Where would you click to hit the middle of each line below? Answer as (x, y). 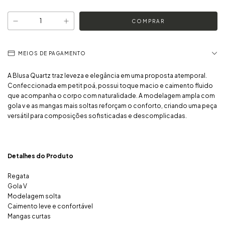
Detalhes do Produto (40, 156)
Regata (18, 176)
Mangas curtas (29, 216)
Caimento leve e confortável (50, 206)
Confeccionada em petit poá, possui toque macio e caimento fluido (110, 86)
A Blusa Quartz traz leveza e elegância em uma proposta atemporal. (107, 76)
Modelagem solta (34, 196)
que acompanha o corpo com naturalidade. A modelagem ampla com (111, 96)
